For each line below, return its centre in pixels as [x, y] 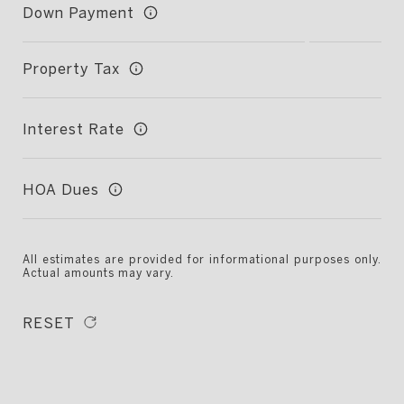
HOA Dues [61, 189]
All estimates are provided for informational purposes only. [202, 259]
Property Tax [71, 68]
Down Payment [78, 12]
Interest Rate [73, 129]
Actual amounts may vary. [98, 273]
